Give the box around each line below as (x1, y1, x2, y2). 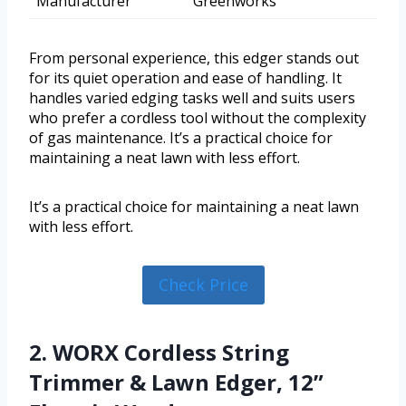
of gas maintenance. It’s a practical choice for (29, 128, 333, 149)
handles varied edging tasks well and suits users (29, 88, 355, 109)
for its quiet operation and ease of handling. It (29, 68, 342, 89)
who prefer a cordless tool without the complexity (29, 108, 366, 129)
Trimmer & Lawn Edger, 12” (29, 366, 324, 397)
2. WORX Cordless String (29, 336, 289, 367)
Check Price (158, 274, 248, 296)
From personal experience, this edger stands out (29, 48, 359, 69)
